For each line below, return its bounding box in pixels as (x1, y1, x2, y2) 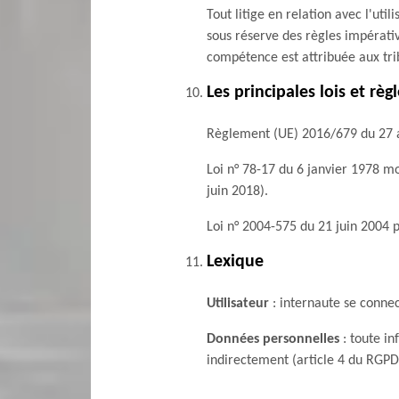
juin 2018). (207, 184, 268, 199)
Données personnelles (207, 332, 339, 346)
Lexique (207, 253, 264, 271)
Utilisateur (207, 297, 269, 311)
